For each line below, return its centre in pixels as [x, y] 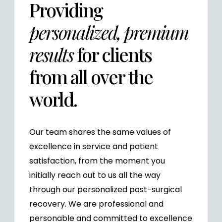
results [51, 54]
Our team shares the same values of [100, 132]
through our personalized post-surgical [105, 190]
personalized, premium [109, 32]
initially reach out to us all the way [95, 175]
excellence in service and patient [93, 146]
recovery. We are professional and [96, 204]
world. [53, 99]
